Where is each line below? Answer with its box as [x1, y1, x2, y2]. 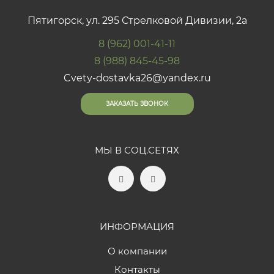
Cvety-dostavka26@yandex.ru [63, 72, 211, 84]
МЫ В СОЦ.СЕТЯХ [95, 144, 179, 156]
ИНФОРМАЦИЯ [100, 220, 174, 232]
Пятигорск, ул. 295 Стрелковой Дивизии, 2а [27, 14, 247, 26]
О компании [107, 245, 167, 257]
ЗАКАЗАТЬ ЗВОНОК [106, 99, 168, 108]
